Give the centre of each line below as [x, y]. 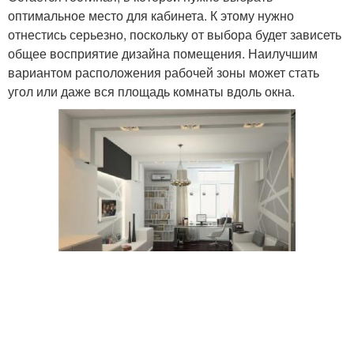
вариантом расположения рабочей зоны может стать [164, 72]
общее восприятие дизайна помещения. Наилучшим [163, 53]
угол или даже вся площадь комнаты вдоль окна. [151, 91]
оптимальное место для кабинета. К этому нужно [151, 15]
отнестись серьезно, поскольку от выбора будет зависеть [175, 34]
